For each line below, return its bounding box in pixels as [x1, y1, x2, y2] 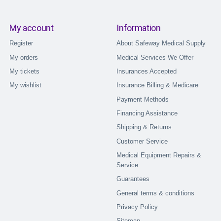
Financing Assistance [116, 109, 178, 117]
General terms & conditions [116, 189, 195, 197]
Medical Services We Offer [116, 53, 194, 61]
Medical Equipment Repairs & [116, 151, 202, 159]
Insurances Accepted [116, 67, 177, 75]
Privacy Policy [116, 203, 158, 211]
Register [9, 39, 33, 47]
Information [116, 23, 161, 34]
